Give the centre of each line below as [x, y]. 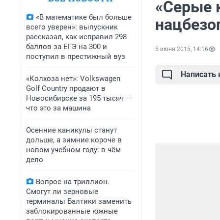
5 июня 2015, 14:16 [182, 49]
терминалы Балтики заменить [79, 201]
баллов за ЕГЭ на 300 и [67, 47]
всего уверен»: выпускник [72, 27]
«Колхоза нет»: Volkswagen [73, 79]
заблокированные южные [72, 211]
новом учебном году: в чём [73, 150]
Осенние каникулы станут [71, 130]
